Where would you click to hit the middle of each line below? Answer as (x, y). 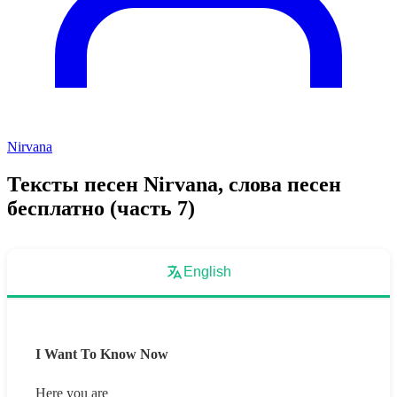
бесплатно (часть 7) (101, 208)
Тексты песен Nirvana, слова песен (174, 184)
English (207, 271)
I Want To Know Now (102, 354)
